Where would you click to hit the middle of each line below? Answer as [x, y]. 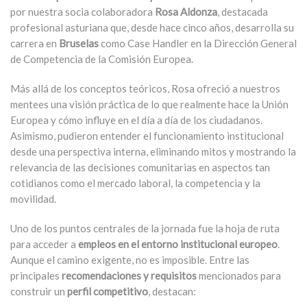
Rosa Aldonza [186, 12]
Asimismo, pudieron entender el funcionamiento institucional [147, 136]
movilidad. [33, 199]
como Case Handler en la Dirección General [198, 43]
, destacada [243, 12]
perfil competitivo [107, 291]
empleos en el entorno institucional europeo [178, 244]
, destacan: [172, 291]
